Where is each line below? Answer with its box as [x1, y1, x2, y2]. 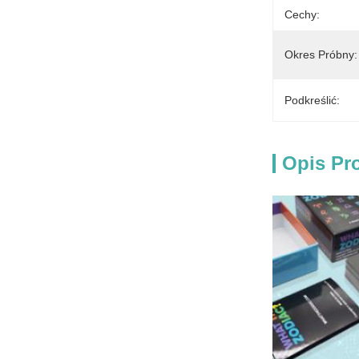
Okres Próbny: [284, 48, 357, 61]
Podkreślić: [284, 94, 340, 107]
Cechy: [284, 8, 320, 21]
